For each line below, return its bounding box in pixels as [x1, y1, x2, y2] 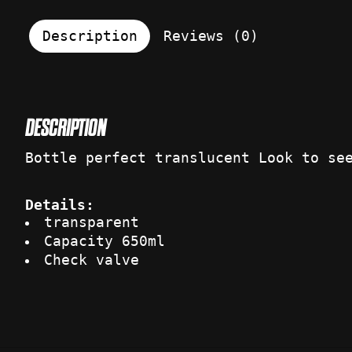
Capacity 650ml [43, 233, 165, 250]
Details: [25, 197, 94, 214]
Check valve [43, 252, 139, 269]
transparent [43, 214, 139, 231]
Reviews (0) [163, 28, 258, 45]
